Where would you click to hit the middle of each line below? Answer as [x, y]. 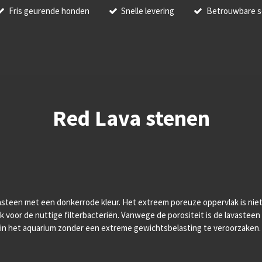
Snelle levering [148, 11]
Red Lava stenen [131, 118]
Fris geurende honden [49, 11]
